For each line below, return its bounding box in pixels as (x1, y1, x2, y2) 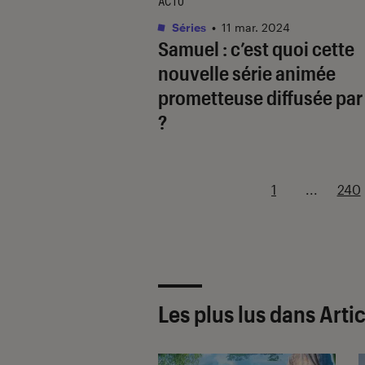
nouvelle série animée (158, 60, 336, 85)
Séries (169, 20, 206, 34)
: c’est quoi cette (219, 36, 354, 60)
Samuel (158, 36, 219, 60)
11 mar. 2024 (222, 20, 290, 34)
